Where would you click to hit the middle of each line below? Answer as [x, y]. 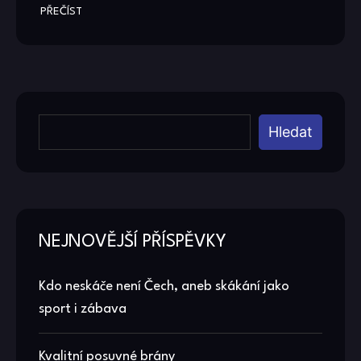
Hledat [291, 132]
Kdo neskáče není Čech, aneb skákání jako [164, 287]
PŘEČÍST [61, 11]
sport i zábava [83, 309]
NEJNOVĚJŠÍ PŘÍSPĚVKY [133, 243]
